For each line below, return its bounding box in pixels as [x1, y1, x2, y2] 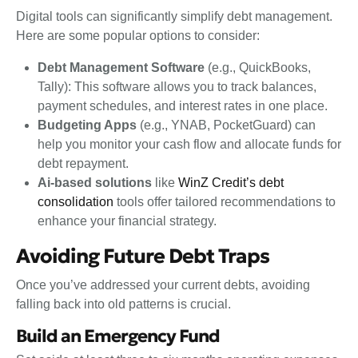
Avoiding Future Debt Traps [16, 244, 273, 269]
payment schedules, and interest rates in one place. [38, 99, 332, 113]
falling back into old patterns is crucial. [16, 296, 234, 311]
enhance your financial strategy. [38, 214, 221, 229]
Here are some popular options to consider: [16, 29, 260, 43]
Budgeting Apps [38, 118, 137, 133]
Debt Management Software [38, 61, 205, 75]
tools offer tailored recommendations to [113, 195, 336, 209]
